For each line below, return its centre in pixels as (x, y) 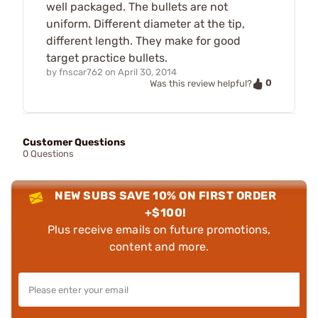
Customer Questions (74, 142)
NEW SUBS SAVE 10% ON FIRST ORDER (166, 195)
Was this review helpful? (201, 84)
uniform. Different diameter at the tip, (146, 24)
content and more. (159, 246)
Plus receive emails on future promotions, (159, 229)
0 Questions (48, 153)
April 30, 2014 (147, 72)
